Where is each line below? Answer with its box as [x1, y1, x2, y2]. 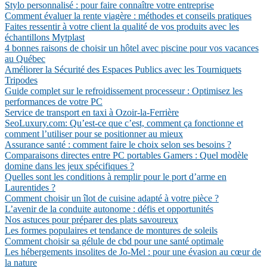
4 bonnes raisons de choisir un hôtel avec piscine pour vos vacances [5, 43, 259, 53]
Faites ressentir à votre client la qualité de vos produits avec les [5, 21, 239, 32]
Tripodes [5, 75, 38, 85]
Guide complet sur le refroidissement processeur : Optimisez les [5, 86, 243, 96]
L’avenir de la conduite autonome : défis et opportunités [5, 204, 213, 214]
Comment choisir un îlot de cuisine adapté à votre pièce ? [5, 193, 219, 203]
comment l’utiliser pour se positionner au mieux [5, 129, 183, 139]
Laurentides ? [5, 182, 55, 193]
